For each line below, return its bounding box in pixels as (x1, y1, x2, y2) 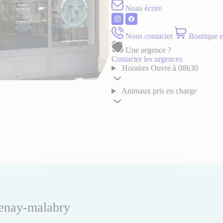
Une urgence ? (125, 46, 171, 55)
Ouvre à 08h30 (150, 64, 198, 73)
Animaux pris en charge (119, 87, 197, 96)
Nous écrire (123, 4, 162, 13)
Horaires (119, 64, 151, 73)
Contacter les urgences (111, 55, 182, 64)
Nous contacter (123, 32, 173, 41)
